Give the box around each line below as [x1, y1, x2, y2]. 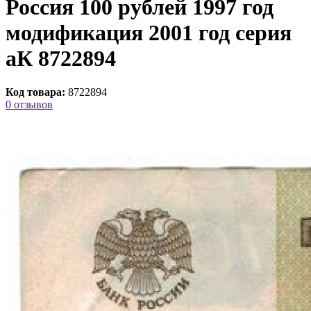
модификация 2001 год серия [6, 19, 292, 45]
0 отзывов [6, 99, 53, 111]
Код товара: [6, 86, 65, 99]
